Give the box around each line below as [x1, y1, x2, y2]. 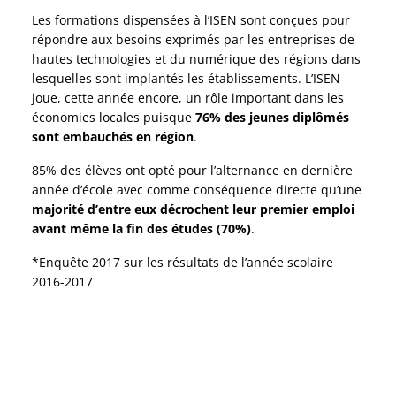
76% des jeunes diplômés [195, 109, 350, 126]
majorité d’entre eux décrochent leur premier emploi [32, 201, 355, 218]
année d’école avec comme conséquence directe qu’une [32, 181, 362, 199]
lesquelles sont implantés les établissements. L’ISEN [32, 70, 341, 88]
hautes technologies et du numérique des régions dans [32, 50, 362, 68]
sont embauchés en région [32, 128, 194, 146]
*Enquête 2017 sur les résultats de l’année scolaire [32, 254, 334, 271]
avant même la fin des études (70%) [32, 220, 252, 238]
